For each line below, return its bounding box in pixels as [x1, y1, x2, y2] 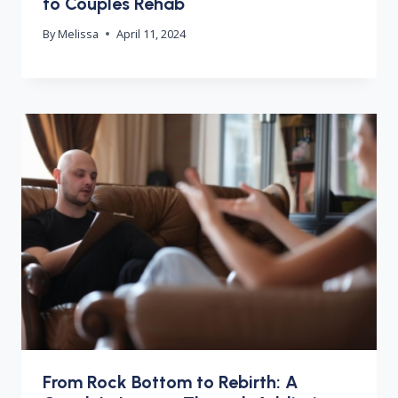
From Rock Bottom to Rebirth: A [43, 371, 298, 394]
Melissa [58, 25, 99, 42]
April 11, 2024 [116, 25, 187, 42]
